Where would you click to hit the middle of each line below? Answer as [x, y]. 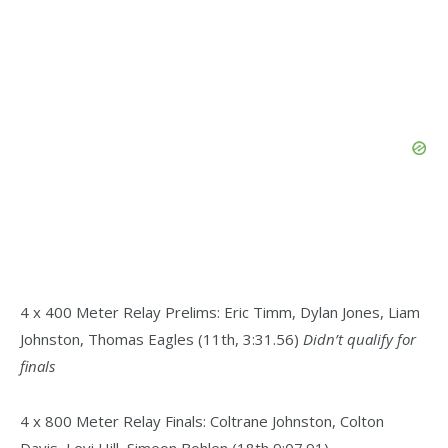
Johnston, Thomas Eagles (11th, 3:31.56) [161, 339]
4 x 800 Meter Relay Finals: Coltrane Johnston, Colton [202, 421]
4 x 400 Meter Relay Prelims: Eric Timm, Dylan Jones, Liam [220, 312]
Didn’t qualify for [359, 339]
